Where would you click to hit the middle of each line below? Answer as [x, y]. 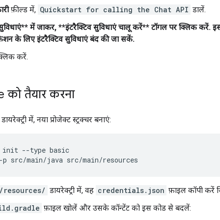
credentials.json [131, 190]
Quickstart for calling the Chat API [114, 9]
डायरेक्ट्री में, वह [72, 190]
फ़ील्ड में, [23, 9]
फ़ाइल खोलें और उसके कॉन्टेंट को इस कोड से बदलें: [116, 208]
